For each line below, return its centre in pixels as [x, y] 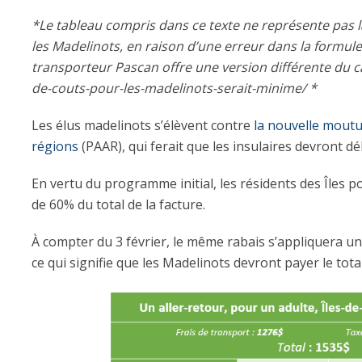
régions [55, 146]
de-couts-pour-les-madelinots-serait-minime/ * [174, 88]
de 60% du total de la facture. [118, 204]
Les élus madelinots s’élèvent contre [143, 125]
